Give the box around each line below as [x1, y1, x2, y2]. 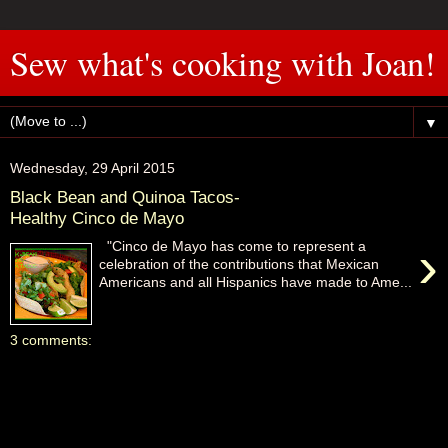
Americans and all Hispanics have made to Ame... [99, 274, 413, 291]
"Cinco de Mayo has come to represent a [99, 238, 367, 255]
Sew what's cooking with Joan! [10, 40, 436, 86]
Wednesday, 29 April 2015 [10, 160, 175, 176]
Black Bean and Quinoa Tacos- [10, 186, 240, 207]
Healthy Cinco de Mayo [10, 207, 184, 228]
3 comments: [10, 332, 92, 348]
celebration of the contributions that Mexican [99, 256, 380, 273]
